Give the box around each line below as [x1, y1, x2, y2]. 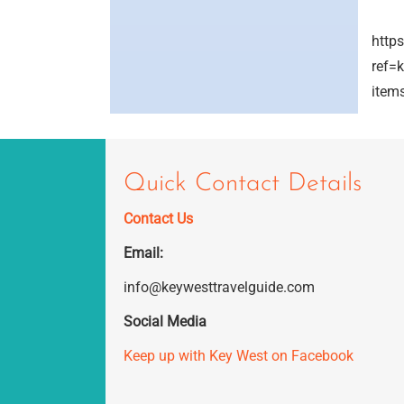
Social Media [124, 313, 207, 330]
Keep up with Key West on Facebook [124, 347, 353, 364]
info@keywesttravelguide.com [124, 279, 315, 296]
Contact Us [124, 210, 193, 227]
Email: [124, 244, 163, 262]
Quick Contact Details [124, 171, 362, 197]
